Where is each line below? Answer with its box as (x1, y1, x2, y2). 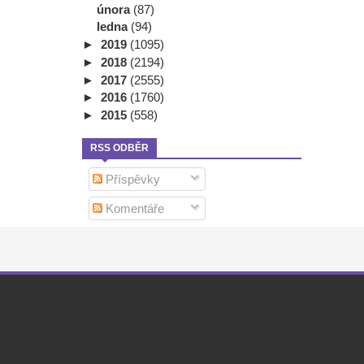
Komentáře (102, 201, 164, 216)
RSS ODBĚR (90, 141, 149, 154)
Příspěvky (102, 171, 160, 186)
